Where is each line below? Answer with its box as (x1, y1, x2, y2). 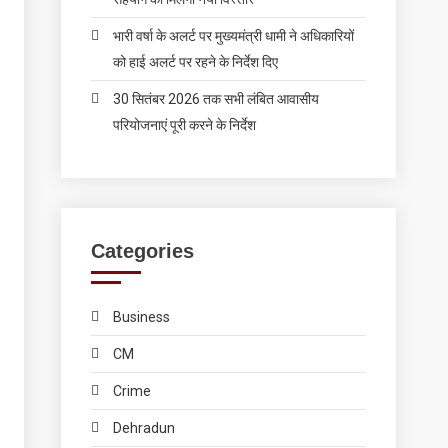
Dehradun (113, 420, 176, 436)
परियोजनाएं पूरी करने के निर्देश (113, 117, 257, 133)
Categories (91, 240, 195, 262)
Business (113, 309, 171, 325)
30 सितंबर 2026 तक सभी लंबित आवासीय (113, 91, 320, 107)
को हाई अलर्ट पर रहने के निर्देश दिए (113, 54, 279, 70)
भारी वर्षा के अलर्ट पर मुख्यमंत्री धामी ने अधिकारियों (113, 28, 355, 44)
